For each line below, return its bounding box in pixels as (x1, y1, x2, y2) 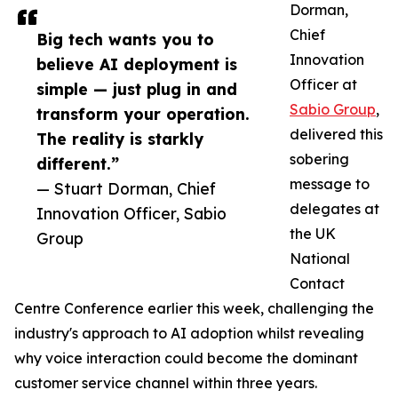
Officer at (290, 76, 357, 94)
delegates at (290, 200, 379, 219)
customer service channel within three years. (14, 374, 317, 393)
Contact (290, 275, 345, 293)
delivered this (290, 125, 383, 144)
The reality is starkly (36, 129, 203, 149)
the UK (290, 225, 336, 243)
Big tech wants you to (36, 29, 214, 50)
